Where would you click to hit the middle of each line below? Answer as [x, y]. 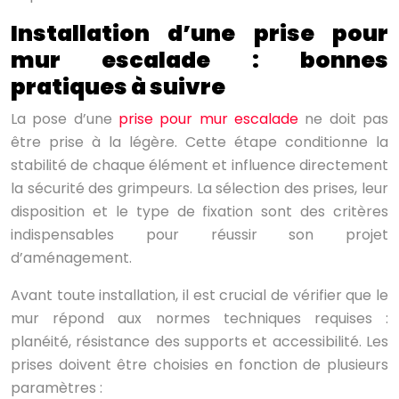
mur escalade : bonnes [199, 61]
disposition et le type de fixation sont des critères [199, 212]
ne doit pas [343, 119]
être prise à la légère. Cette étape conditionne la [199, 142]
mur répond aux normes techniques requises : [199, 319]
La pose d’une [65, 119]
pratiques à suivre [118, 87]
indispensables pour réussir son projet [199, 235]
